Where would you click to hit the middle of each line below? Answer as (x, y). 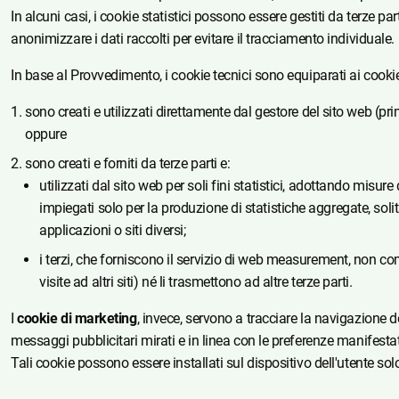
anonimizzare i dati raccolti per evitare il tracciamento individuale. (203, 38)
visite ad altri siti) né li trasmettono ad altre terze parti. (196, 281)
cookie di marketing (77, 318)
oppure (46, 134)
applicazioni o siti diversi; (113, 230)
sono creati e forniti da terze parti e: (128, 163)
